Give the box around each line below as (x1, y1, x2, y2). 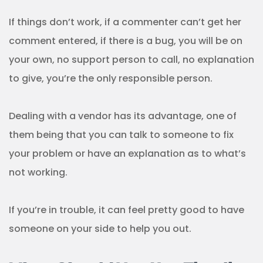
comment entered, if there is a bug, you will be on (9, 34, 242, 48)
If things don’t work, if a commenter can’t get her (9, 15, 241, 29)
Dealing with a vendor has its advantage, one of (9, 109, 237, 123)
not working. (9, 166, 68, 180)
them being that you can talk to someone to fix (9, 128, 234, 142)
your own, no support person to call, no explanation (9, 53, 254, 67)
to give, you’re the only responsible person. (9, 72, 213, 86)
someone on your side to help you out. (9, 222, 191, 236)
